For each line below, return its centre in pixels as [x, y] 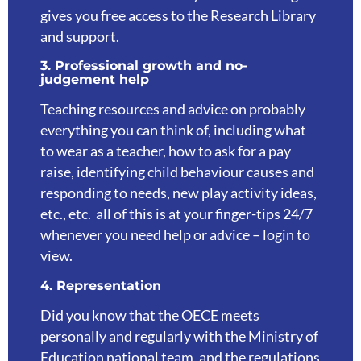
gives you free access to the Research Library [178, 16]
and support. [81, 37]
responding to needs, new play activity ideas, [178, 193]
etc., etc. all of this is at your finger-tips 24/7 [176, 214]
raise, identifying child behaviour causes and [177, 172]
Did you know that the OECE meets [150, 315]
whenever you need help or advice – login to [175, 235]
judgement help [95, 80]
